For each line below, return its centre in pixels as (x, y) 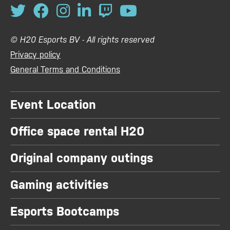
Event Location (53, 105)
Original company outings (82, 158)
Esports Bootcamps (65, 212)
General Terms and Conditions (65, 70)
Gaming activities (59, 185)
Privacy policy (35, 55)
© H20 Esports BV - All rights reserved (82, 40)
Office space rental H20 (77, 132)
